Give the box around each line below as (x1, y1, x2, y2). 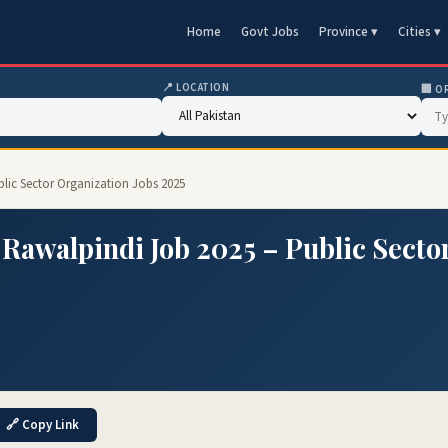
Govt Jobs (241, 23, 299, 41)
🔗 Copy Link (6, 416, 79, 434)
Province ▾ (319, 23, 378, 41)
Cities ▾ (398, 23, 441, 41)
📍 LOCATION (162, 80, 230, 95)
